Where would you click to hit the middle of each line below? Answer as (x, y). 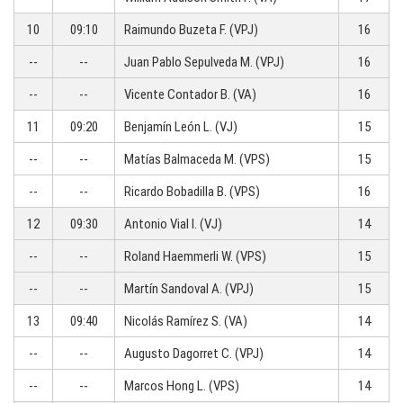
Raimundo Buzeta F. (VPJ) (191, 30)
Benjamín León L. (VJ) (181, 127)
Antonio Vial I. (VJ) (173, 224)
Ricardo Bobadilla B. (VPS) (192, 192)
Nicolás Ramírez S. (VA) (186, 321)
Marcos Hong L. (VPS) (182, 386)
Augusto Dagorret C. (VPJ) (194, 354)
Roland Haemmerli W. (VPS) (195, 256)
